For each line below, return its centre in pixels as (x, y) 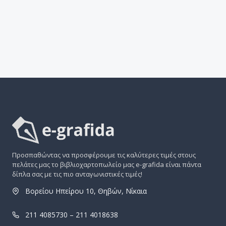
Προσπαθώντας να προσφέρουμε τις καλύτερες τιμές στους (104, 155)
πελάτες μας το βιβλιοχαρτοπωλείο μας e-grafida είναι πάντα (107, 164)
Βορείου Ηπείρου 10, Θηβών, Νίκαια (86, 191)
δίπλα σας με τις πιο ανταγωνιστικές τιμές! (77, 174)
